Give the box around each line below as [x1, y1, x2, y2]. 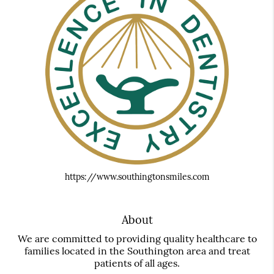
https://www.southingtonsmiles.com [64, 171, 210, 182]
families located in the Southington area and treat [24, 244, 250, 257]
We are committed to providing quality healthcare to [17, 232, 257, 245]
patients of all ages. [94, 256, 180, 269]
